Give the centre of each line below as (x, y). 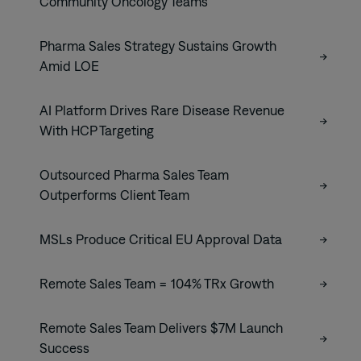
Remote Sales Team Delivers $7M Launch (161, 328)
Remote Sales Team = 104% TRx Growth (157, 284)
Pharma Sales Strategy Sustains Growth (158, 46)
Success (64, 349)
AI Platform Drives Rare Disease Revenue (162, 111)
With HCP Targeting (97, 131)
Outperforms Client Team (114, 195)
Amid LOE (69, 66)
